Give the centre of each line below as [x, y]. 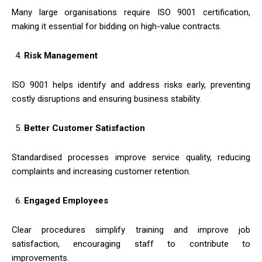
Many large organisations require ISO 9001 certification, [131, 12]
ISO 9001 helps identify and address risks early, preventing [131, 85]
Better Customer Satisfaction [85, 128]
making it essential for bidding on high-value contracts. [117, 26]
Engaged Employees [66, 200]
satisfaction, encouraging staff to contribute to [131, 244]
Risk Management [61, 55]
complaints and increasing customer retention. [101, 171]
